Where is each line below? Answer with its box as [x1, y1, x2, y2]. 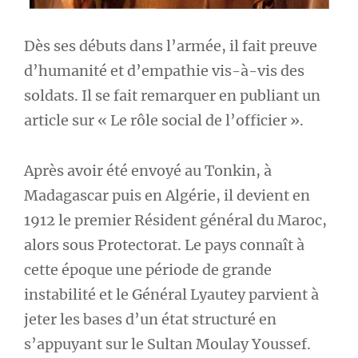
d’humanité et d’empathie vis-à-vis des [24, 62, 304, 80]
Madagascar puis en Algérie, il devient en [24, 185, 310, 205]
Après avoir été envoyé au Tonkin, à [24, 161, 272, 180]
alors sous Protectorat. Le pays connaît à [24, 235, 304, 254]
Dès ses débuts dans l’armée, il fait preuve [24, 37, 317, 55]
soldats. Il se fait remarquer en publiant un [24, 86, 320, 105]
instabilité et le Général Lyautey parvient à [24, 284, 319, 304]
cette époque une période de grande [24, 260, 272, 279]
